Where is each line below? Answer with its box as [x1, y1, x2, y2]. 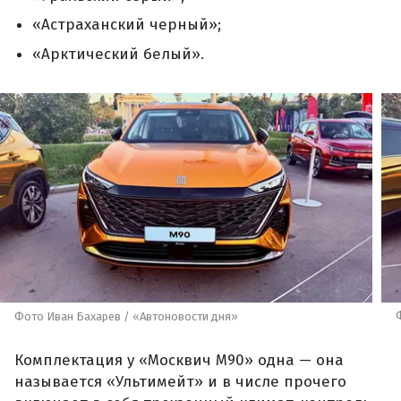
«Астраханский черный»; [32, 15, 221, 35]
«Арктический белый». [32, 44, 204, 64]
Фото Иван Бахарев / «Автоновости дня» [14, 309, 238, 323]
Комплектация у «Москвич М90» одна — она [14, 351, 344, 371]
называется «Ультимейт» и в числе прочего [14, 372, 346, 392]
